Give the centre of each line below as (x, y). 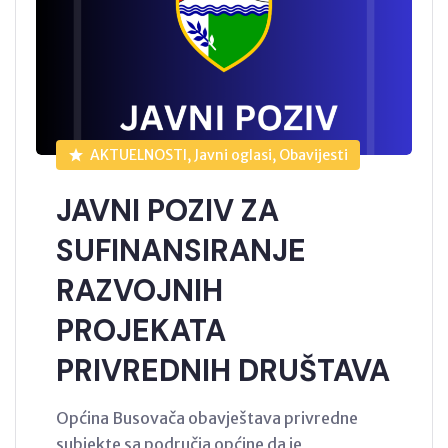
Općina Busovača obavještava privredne (207, 417)
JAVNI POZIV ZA (167, 210)
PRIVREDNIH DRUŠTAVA (223, 370)
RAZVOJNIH (139, 290)
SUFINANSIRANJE (181, 250)
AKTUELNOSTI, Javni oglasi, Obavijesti (218, 154)
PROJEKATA (141, 330)
